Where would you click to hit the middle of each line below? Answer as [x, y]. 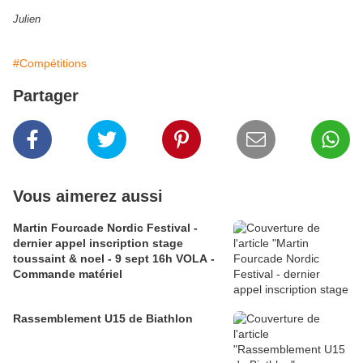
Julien [27, 19]
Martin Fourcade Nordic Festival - [105, 228]
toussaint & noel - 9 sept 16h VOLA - [114, 258]
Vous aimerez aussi [88, 196]
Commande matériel [68, 274]
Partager [46, 96]
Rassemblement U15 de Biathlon [103, 318]
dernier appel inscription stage [98, 243]
